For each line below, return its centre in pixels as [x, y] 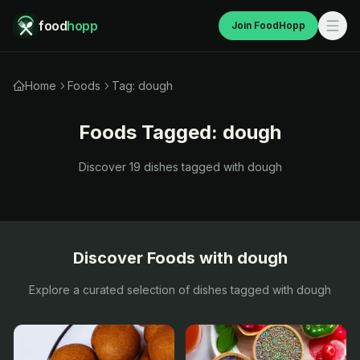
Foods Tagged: [151, 132]
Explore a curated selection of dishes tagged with [163, 290]
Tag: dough [142, 86]
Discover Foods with [155, 258]
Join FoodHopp [268, 25]
